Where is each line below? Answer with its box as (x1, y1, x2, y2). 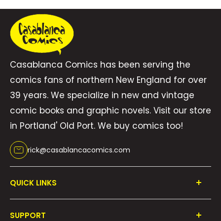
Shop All (10, 197, 41, 209)
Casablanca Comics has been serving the (10, 58, 190, 71)
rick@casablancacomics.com (28, 145, 130, 155)
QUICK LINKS (10, 177, 57, 188)
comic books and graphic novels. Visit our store (10, 104, 211, 116)
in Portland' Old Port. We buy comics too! (10, 119, 183, 132)
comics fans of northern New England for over (10, 74, 207, 86)
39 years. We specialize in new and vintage (10, 89, 194, 101)
